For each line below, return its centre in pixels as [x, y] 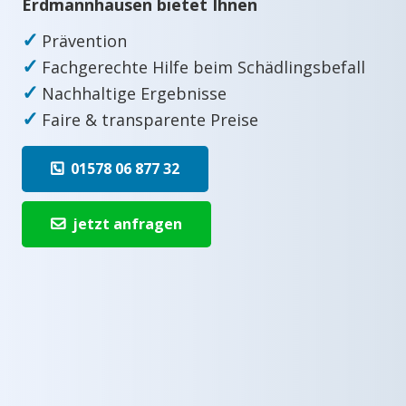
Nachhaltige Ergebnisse [134, 93]
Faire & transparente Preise [150, 119]
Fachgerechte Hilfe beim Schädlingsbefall [203, 67]
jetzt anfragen [127, 223]
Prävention [84, 40]
